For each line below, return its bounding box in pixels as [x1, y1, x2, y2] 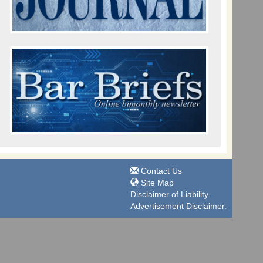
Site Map [139, 177, 174, 187]
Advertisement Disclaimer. [130, 201, 227, 211]
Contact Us [139, 166, 182, 176]
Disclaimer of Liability [130, 189, 208, 199]
